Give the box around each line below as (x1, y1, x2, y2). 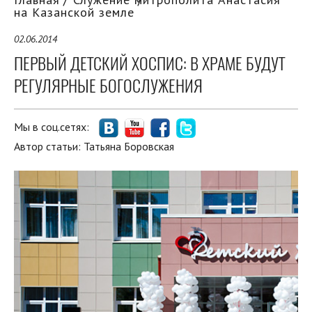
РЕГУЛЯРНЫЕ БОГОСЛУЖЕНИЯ (14, 75, 203, 97)
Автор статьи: (14, 139, 84, 154)
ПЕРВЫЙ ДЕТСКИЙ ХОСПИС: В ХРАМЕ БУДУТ (14, 52, 285, 75)
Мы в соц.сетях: (14, 120, 92, 134)
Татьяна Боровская (84, 139, 174, 154)
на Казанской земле (14, 4, 134, 21)
